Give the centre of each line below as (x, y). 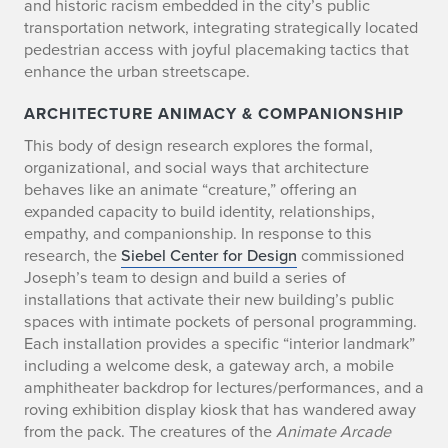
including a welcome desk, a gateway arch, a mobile (209, 364)
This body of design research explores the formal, (198, 144)
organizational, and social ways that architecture (196, 166)
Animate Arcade (333, 430)
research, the (72, 254)
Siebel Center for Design (209, 254)
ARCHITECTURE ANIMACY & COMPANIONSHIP (214, 113)
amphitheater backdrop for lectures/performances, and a (224, 386)
